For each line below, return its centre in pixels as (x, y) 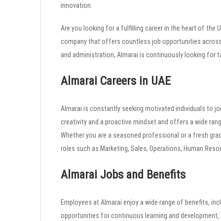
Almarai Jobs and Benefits (123, 174)
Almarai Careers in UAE (116, 81)
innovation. (76, 5)
